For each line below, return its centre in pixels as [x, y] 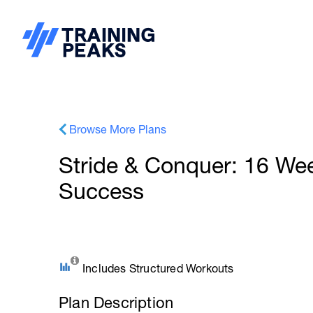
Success [101, 191]
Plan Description [116, 303]
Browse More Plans [118, 129]
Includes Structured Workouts [158, 268]
